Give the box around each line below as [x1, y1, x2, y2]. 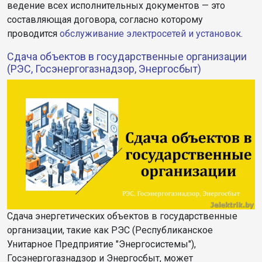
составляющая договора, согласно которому [7, 14, 203, 26]
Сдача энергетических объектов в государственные [7, 211, 237, 222]
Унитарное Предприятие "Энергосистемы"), [7, 239, 196, 250]
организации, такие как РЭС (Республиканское [7, 225, 213, 236]
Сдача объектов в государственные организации [7, 50, 247, 63]
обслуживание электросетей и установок [60, 28, 241, 40]
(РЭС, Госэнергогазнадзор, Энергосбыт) [7, 63, 201, 75]
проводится [7, 28, 60, 40]
